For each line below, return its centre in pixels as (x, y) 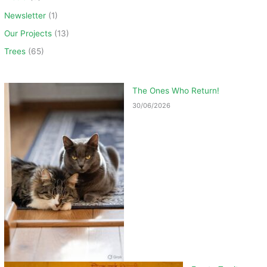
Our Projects (28, 33)
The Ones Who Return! (176, 90)
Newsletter (25, 15)
